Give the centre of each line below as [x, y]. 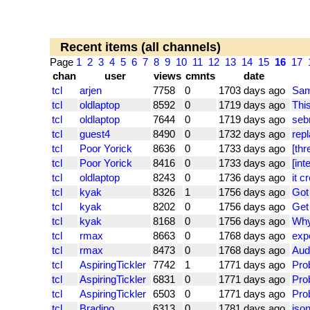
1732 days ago [252, 134]
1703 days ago [252, 91]
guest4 [95, 134]
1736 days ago [252, 178]
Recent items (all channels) [140, 47]
